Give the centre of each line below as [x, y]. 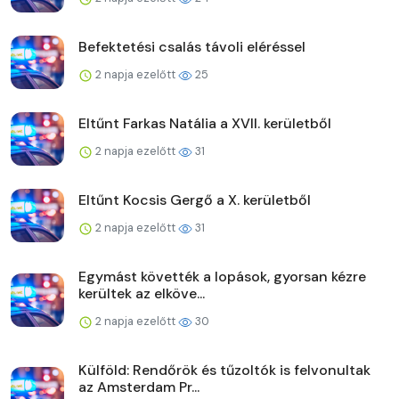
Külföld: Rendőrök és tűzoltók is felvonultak [224, 370]
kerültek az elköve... [142, 293]
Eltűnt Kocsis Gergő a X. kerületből [195, 199]
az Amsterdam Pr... [139, 387]
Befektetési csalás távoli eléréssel [192, 46]
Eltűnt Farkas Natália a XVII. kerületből [205, 123]
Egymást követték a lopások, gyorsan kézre [222, 276]
